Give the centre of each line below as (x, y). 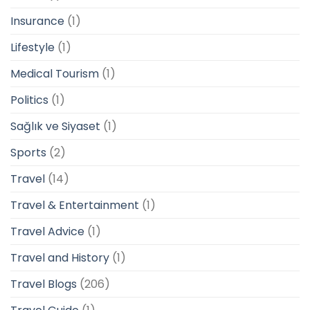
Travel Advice (47, 232)
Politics (29, 100)
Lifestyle (33, 48)
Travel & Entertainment (75, 206)
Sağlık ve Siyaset (55, 127)
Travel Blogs (44, 284)
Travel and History (60, 258)
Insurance (37, 21)
